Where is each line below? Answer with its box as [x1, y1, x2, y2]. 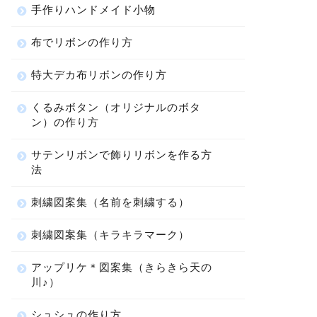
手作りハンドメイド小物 [30, 3, 156, 16]
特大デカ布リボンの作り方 [30, 68, 167, 81]
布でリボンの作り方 [30, 35, 133, 49]
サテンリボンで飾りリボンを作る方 [30, 148, 212, 161]
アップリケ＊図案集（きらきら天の [30, 260, 212, 274]
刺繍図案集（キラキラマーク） [30, 228, 190, 241]
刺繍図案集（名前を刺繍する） [30, 195, 190, 209]
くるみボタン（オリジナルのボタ [30, 100, 201, 114]
